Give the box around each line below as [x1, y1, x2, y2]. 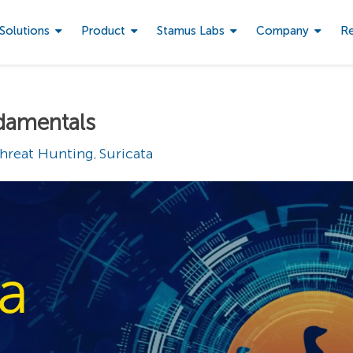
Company [256, 24, 309, 39]
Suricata [99, 145, 153, 162]
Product [81, 24, 125, 39]
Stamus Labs [157, 24, 225, 39]
